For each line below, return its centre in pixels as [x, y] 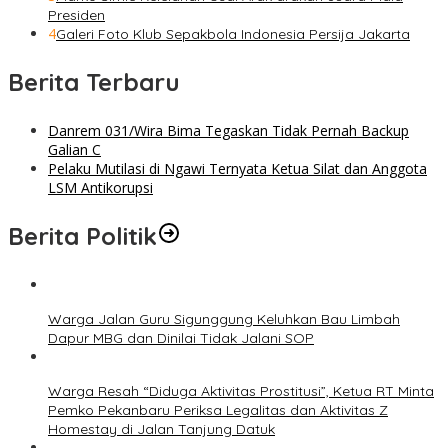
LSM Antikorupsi [100, 187]
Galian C [74, 149]
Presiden [76, 14]
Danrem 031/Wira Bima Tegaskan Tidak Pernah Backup [228, 130]
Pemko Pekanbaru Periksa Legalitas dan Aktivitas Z [218, 409]
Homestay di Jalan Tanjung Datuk [161, 428]
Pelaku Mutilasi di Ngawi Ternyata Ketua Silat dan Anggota [237, 168]
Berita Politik [82, 235]
